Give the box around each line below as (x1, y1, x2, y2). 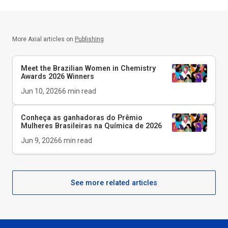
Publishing (75, 36, 104, 43)
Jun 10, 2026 (21, 87, 62, 96)
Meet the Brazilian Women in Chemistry (21, 64, 156, 73)
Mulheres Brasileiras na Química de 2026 (21, 122, 162, 130)
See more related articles (71, 179, 157, 187)
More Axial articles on (12, 36, 73, 43)
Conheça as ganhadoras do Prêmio (21, 113, 142, 122)
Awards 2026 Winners (21, 72, 94, 81)
